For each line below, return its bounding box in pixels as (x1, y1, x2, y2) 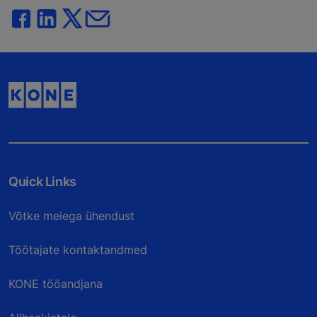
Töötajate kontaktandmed (8, 242, 147, 257)
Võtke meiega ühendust (8, 208, 134, 223)
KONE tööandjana (8, 276, 103, 291)
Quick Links (8, 173, 77, 189)
